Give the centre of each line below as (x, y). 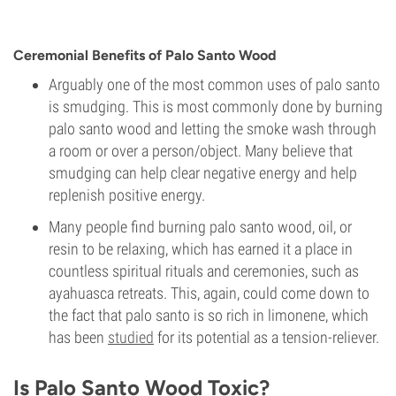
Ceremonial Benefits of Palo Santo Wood (145, 55)
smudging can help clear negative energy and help (203, 173)
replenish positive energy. (127, 195)
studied (131, 337)
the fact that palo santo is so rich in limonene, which (209, 315)
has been (78, 337)
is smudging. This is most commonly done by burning (216, 107)
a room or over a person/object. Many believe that (201, 151)
